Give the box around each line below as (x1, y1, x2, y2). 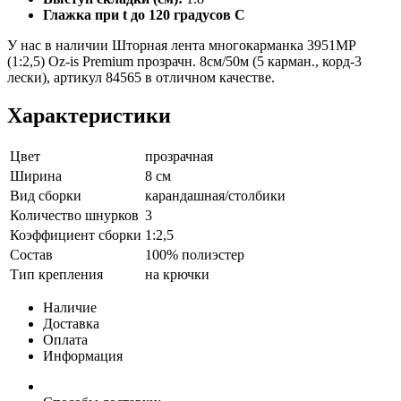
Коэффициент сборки (10, 227, 141, 243)
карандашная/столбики (145, 188, 286, 204)
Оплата (43, 332, 88, 348)
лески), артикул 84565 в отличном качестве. (7, 70, 275, 86)
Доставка (43, 316, 99, 332)
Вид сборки (10, 188, 81, 204)
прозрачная (145, 149, 213, 165)
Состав (10, 247, 53, 263)
